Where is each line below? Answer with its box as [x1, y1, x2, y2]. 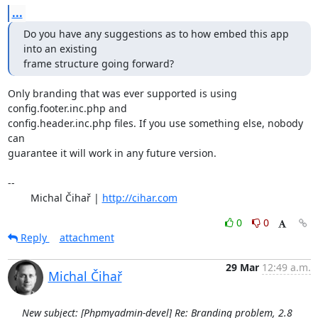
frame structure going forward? [23, 56, 174, 70]
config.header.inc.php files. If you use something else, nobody [7, 116, 303, 130]
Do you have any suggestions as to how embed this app [23, 26, 289, 40]
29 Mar [225, 260, 259, 274]
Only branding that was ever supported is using [7, 86, 237, 100]
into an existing [23, 41, 97, 55]
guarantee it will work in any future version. [7, 146, 216, 160]
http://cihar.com [102, 190, 177, 204]
